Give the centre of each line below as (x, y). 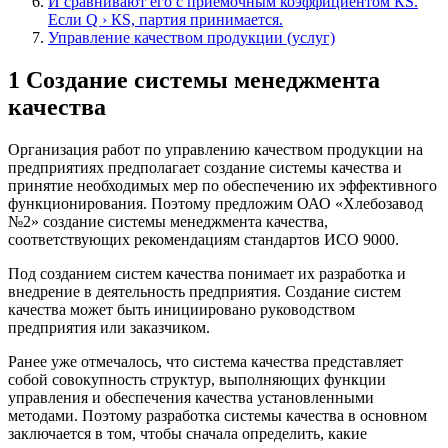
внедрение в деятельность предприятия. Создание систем (204, 291)
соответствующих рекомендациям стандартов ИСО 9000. (203, 239)
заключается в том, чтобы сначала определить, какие (187, 433)
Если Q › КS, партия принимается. (165, 19)
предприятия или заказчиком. (109, 327)
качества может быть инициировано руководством (181, 309)
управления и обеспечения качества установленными (191, 397)
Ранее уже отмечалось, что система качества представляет (205, 361)
